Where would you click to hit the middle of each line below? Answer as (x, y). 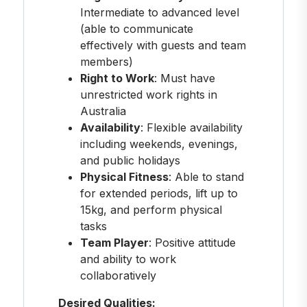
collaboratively (118, 275)
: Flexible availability (191, 127)
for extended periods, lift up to (159, 193)
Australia (103, 111)
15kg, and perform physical (151, 209)
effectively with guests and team (163, 45)
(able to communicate (136, 28)
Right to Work (117, 78)
